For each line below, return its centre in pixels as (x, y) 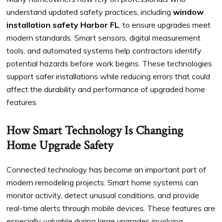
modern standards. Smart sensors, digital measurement (104, 38)
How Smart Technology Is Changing (95, 131)
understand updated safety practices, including (90, 12)
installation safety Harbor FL (63, 25)
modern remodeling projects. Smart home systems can (103, 183)
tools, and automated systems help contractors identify (104, 51)
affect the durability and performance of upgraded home (106, 89)
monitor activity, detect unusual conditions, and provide (103, 195)
